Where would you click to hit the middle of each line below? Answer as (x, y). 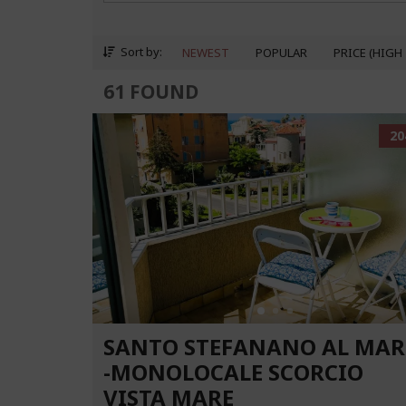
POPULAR (281, 53)
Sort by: (140, 52)
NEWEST (206, 53)
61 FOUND (151, 92)
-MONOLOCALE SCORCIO (233, 372)
